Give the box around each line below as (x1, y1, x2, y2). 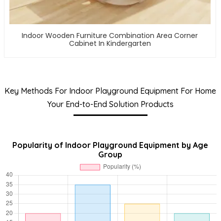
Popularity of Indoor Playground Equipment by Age (12, 140, 209, 150)
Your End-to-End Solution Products (47, 99, 174, 110)
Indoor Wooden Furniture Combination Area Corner (22, 31, 198, 41)
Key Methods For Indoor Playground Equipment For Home (4, 86, 217, 96)
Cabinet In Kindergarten (69, 38, 151, 49)
